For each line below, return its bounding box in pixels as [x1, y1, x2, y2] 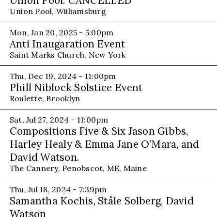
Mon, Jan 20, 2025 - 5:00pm [10, 27, 114, 37]
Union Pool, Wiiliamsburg [10, 6, 106, 16]
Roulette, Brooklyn [10, 93, 80, 103]
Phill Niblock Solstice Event [10, 80, 143, 94]
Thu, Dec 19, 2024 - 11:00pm [10, 71, 116, 81]
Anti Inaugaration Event [10, 37, 125, 50]
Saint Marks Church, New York [10, 49, 126, 60]
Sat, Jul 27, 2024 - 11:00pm [10, 114, 108, 124]
